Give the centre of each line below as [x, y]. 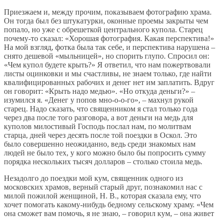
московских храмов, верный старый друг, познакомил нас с [103, 187]
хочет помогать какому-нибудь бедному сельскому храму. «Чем [109, 205]
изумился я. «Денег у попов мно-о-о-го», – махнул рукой [99, 100]
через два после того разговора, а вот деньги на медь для [99, 118]
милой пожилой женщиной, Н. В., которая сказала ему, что [102, 196]
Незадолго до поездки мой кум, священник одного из [93, 178]
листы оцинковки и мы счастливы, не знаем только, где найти [108, 74]
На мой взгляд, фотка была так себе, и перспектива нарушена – [109, 47]
